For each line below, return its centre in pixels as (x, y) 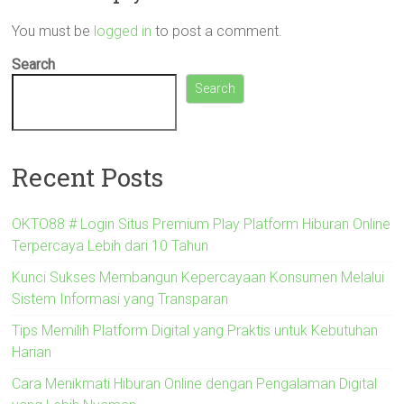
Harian (32, 352)
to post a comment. (217, 31)
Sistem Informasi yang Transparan (120, 298)
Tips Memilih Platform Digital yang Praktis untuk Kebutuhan (195, 330)
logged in (123, 31)
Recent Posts (88, 177)
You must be (53, 31)
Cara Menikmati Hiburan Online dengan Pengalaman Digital (195, 383)
